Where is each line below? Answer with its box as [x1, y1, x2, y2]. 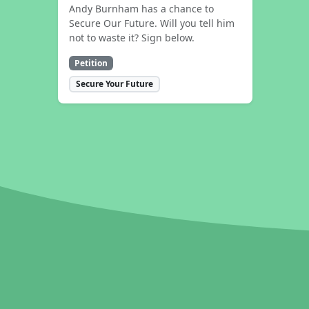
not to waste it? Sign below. [69, 31, 195, 45]
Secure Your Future [75, 78, 153, 90]
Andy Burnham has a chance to [69, 2, 214, 16]
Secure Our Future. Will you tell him [69, 17, 235, 30]
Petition [74, 57, 108, 69]
